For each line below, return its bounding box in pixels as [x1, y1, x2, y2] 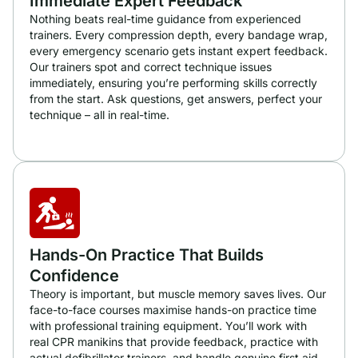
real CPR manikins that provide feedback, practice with [30, 334, 318, 348]
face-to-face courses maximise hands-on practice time [30, 302, 316, 316]
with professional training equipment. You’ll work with [30, 318, 307, 332]
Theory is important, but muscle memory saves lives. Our [30, 286, 326, 300]
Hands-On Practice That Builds [30, 245, 264, 265]
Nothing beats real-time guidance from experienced [30, 12, 301, 26]
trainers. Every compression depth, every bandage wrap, [30, 28, 328, 42]
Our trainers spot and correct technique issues [30, 60, 272, 74]
